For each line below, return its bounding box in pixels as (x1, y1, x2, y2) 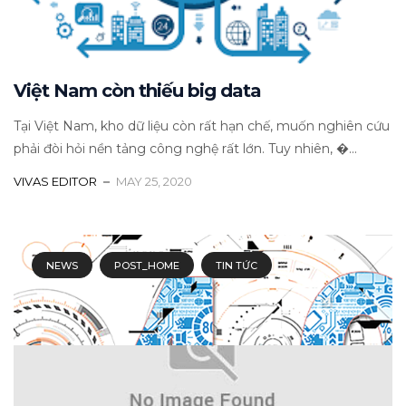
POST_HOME (114, 258, 179, 272)
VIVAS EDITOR (14, 173, 97, 188)
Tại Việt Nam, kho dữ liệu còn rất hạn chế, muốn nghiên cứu (14, 117, 390, 134)
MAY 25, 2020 (116, 173, 192, 188)
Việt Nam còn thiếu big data (14, 79, 261, 101)
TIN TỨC (216, 258, 257, 272)
